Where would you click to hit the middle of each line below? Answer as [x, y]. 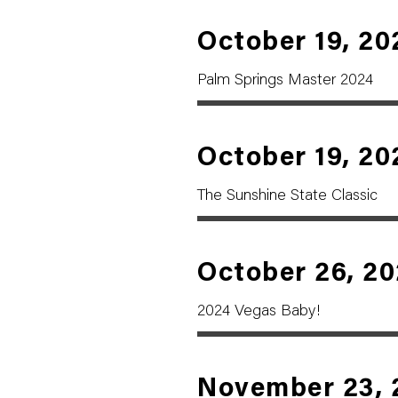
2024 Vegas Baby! [259, 312]
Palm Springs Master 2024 [285, 81]
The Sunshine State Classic [287, 196]
